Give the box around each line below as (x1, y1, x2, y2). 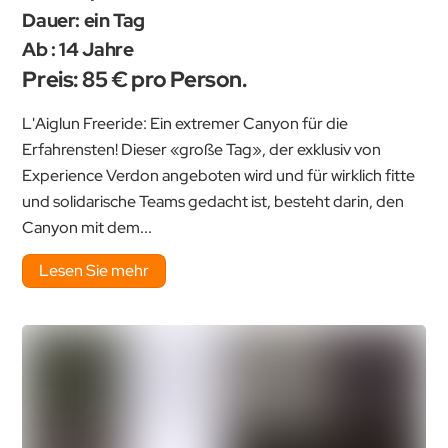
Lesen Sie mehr (39, 259, 150, 281)
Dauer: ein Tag (22, 6, 146, 33)
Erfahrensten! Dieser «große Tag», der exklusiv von (22, 138, 382, 160)
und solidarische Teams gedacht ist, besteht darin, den (22, 190, 405, 212)
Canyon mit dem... (22, 216, 153, 238)
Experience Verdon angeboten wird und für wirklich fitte (22, 164, 416, 186)
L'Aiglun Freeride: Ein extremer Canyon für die (22, 112, 349, 134)
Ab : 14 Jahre (22, 36, 134, 63)
